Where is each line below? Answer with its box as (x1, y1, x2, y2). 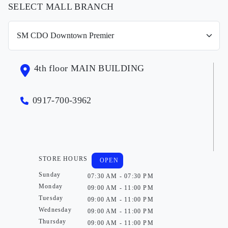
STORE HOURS (39, 155, 88, 162)
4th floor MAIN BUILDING (34, 63, 145, 73)
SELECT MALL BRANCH (8, 1, 114, 12)
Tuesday (39, 194, 64, 202)
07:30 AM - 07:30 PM (88, 172, 154, 180)
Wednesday (39, 206, 72, 213)
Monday (39, 182, 63, 190)
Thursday (39, 217, 67, 225)
